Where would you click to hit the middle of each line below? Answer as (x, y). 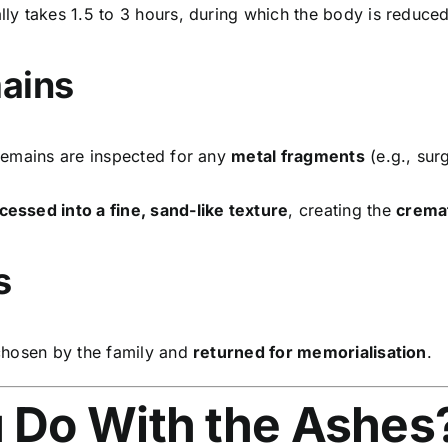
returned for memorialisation (310, 351)
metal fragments (298, 155)
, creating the (342, 209)
